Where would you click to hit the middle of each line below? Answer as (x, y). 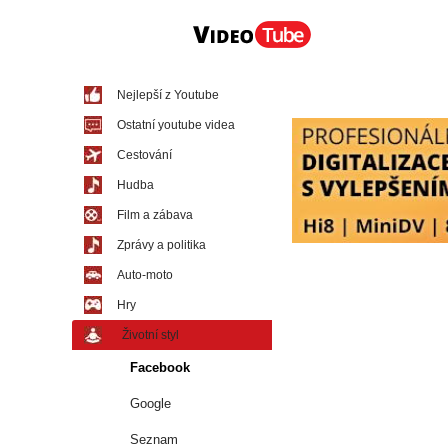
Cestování (144, 155)
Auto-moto (145, 275)
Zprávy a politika (161, 245)
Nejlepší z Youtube (168, 95)
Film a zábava (155, 215)
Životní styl (150, 335)
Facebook (160, 367)
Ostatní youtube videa (176, 125)
